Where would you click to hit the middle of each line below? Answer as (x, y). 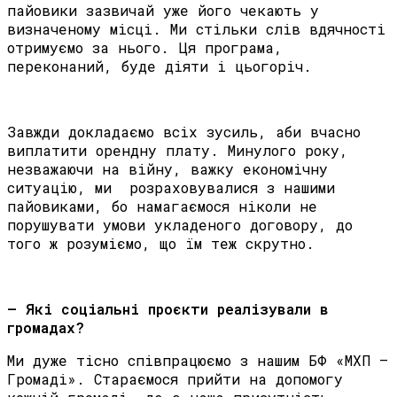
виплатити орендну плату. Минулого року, (178, 151)
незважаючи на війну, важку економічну (167, 169)
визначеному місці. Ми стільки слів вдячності (196, 29)
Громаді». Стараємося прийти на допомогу (175, 379)
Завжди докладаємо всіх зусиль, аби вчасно (184, 132)
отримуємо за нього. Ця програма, (145, 48)
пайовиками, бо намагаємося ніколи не (162, 206)
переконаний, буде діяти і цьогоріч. (160, 66)
